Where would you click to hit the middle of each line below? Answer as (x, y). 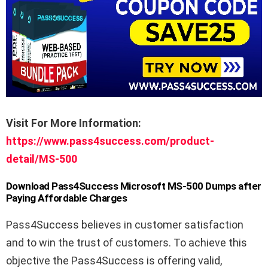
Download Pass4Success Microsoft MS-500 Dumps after (134, 186)
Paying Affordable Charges (67, 198)
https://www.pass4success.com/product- (110, 141)
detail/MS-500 (42, 159)
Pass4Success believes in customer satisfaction (125, 225)
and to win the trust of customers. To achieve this (127, 243)
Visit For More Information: (74, 123)
